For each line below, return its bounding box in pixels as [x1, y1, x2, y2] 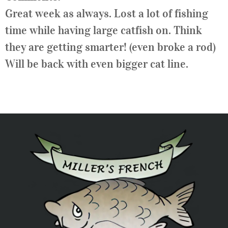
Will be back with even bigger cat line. [5, 56, 188, 71]
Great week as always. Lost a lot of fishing [5, 6, 208, 20]
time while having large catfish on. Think [5, 22, 202, 37]
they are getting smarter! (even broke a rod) [5, 39, 218, 54]
